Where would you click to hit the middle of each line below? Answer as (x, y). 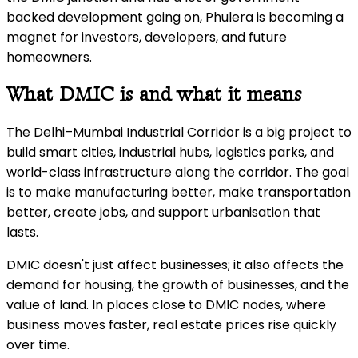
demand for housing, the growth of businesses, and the (178, 284)
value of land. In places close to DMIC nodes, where (166, 304)
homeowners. (49, 57)
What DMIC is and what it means (154, 94)
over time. (38, 344)
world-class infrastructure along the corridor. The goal (178, 172)
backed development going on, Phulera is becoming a (175, 17)
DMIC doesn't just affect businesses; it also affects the (175, 265)
